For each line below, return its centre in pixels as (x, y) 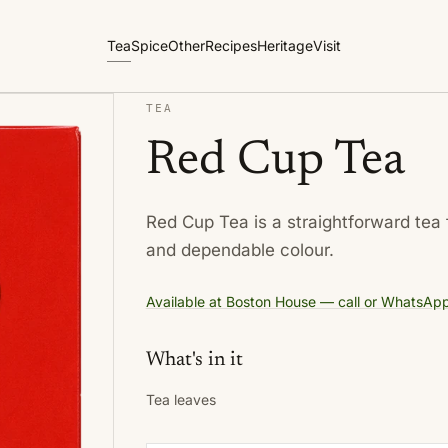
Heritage (285, 45)
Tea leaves (180, 399)
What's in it (194, 360)
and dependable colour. (239, 250)
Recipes (231, 45)
